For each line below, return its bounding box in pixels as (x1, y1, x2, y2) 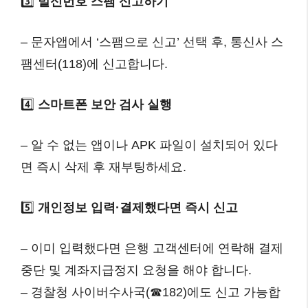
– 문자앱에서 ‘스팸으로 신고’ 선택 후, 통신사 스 (21, 35, 283, 49)
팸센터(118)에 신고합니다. (21, 57, 168, 71)
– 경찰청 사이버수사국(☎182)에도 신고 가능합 (21, 285, 280, 299)
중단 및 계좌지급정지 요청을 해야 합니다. (21, 263, 252, 277)
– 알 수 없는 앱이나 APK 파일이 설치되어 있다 (21, 138, 278, 152)
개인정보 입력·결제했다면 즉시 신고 (38, 201, 238, 214)
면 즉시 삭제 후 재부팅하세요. (21, 160, 186, 174)
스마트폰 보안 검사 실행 (38, 98, 172, 111)
